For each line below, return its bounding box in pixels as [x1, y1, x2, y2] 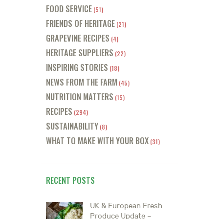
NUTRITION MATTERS [46, 90, 113, 103]
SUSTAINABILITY [46, 119, 98, 132]
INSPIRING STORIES [46, 61, 108, 73]
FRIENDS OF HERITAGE [46, 17, 115, 29]
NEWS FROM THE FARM [46, 75, 117, 88]
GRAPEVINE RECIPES [46, 31, 109, 44]
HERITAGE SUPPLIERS [46, 46, 113, 59]
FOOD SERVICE [46, 2, 92, 15]
